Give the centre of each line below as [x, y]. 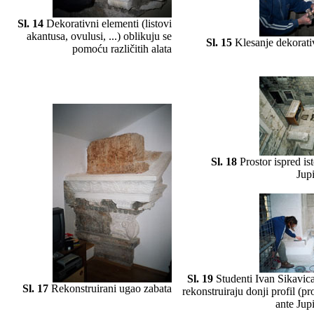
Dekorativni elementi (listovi [108, 23]
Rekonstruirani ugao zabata [110, 288]
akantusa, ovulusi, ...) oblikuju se [99, 36]
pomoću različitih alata [122, 48]
